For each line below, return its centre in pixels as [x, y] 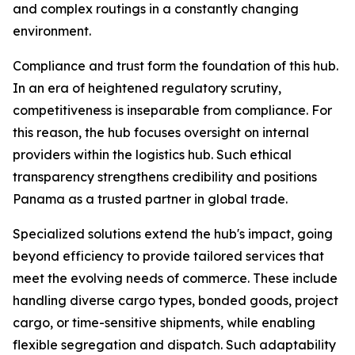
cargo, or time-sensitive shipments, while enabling [164, 323]
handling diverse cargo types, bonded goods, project [176, 300]
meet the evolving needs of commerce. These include [175, 278]
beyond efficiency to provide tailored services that [168, 256]
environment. [52, 31]
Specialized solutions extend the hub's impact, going [173, 234]
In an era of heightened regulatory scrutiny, [147, 88]
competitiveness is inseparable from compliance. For [172, 110]
